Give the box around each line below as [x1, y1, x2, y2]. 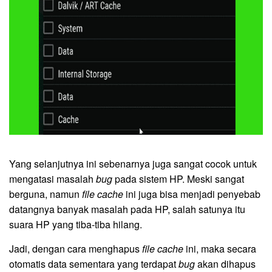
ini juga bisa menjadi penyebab [123, 187, 260, 202]
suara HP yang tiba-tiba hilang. [9, 217, 142, 232]
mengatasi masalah [9, 172, 96, 186]
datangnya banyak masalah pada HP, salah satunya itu [9, 202, 245, 217]
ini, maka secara [183, 242, 256, 256]
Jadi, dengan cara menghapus [9, 242, 142, 256]
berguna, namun [9, 187, 82, 202]
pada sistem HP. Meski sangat [112, 172, 244, 186]
